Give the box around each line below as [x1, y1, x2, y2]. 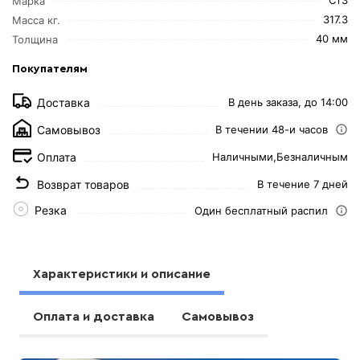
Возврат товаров [37, 177, 130, 191]
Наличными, [211, 150, 276, 163]
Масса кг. [12, 13, 61, 27]
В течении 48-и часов [215, 123, 328, 136]
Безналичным [276, 150, 348, 163]
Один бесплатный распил [194, 203, 328, 217]
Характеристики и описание [33, 267, 211, 280]
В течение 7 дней [256, 178, 348, 190]
